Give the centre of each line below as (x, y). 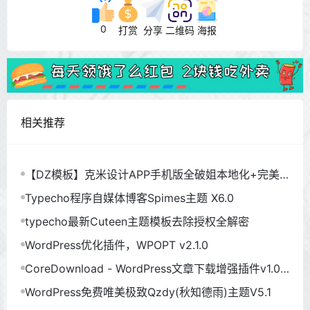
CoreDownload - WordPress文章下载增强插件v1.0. (154, 269)
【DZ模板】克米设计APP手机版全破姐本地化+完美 (152, 175)
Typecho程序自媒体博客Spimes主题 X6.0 (129, 198)
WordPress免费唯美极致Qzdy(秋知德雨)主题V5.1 (148, 292)
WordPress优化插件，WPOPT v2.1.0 (117, 245)
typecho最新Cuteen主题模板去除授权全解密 (137, 222)
